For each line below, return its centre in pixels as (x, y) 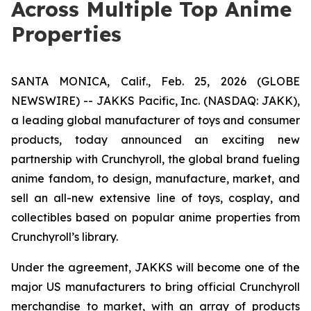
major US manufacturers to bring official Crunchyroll (155, 287)
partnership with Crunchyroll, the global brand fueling (155, 159)
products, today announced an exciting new (155, 140)
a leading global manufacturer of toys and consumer (155, 120)
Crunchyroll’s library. (65, 237)
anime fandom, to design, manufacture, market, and (155, 178)
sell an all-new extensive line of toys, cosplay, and (155, 198)
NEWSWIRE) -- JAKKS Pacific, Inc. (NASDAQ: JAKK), (155, 101)
